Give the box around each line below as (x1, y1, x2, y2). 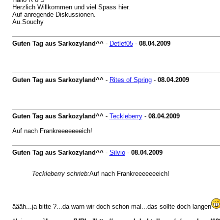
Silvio (109, 149, 125, 156)
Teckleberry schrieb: (31, 170, 89, 177)
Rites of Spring (109, 76, 152, 83)
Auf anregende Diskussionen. (12, 11, 96, 18)
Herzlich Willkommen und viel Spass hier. (12, 3, 130, 11)
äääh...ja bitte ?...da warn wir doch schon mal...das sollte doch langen (12, 203, 211, 210)
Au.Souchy (12, 18, 44, 26)
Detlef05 (109, 40, 133, 47)
